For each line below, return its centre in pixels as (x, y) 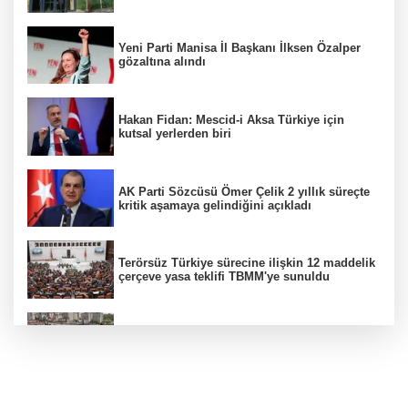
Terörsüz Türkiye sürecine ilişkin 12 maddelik (247, 263)
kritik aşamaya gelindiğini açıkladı (215, 205)
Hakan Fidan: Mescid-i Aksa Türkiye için (231, 120)
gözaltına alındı (162, 62)
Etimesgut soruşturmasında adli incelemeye (243, 334)
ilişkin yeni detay (166, 348)
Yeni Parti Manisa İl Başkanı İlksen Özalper (240, 48)
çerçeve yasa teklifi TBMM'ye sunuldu (224, 277)
